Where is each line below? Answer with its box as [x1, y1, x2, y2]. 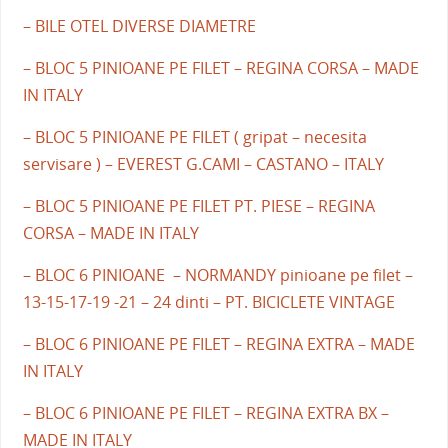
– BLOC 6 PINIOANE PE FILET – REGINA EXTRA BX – [22, 401, 389, 424]
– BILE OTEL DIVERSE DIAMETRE [22, 14, 256, 37]
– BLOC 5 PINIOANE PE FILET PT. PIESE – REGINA [22, 194, 375, 217]
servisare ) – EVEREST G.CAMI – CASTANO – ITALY [22, 152, 384, 175]
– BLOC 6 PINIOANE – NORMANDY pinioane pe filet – [22, 263, 413, 286]
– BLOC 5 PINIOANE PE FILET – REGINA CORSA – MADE [22, 56, 419, 79]
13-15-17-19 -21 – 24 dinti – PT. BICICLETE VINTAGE [22, 290, 395, 313]
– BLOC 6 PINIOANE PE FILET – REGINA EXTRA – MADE [22, 332, 415, 355]
